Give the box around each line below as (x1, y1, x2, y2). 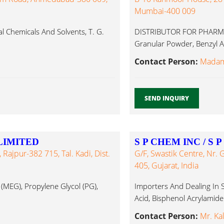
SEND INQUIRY (144, 94, 189, 103)
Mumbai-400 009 (134, 5, 195, 17)
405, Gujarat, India (134, 160, 198, 171)
